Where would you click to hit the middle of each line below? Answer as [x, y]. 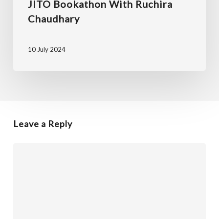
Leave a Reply [43, 123]
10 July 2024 [46, 50]
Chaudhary [54, 18]
